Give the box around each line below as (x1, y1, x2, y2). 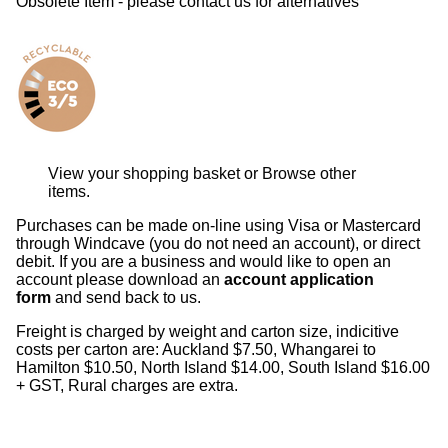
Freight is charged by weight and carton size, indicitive (16, 322, 399, 340)
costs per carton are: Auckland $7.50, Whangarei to (16, 340, 376, 358)
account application (224, 270, 374, 288)
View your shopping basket (48, 164, 240, 182)
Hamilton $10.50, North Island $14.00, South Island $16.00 (16, 358, 430, 376)
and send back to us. (55, 288, 209, 306)
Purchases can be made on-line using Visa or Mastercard (16, 216, 421, 234)
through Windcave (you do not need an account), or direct (16, 234, 420, 252)
